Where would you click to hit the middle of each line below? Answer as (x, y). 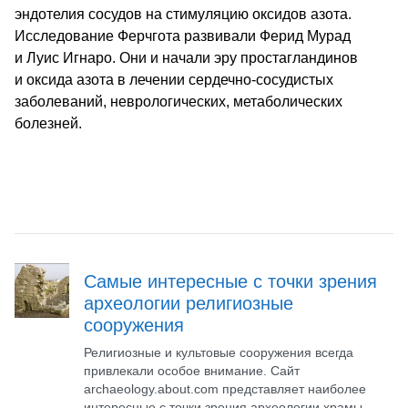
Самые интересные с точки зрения (230, 281)
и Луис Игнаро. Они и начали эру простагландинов (186, 58)
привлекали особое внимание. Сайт (192, 371)
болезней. (48, 123)
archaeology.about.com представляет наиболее (225, 389)
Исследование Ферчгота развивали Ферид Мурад (183, 36)
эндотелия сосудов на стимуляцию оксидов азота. (183, 14)
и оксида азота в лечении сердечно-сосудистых (174, 80)
